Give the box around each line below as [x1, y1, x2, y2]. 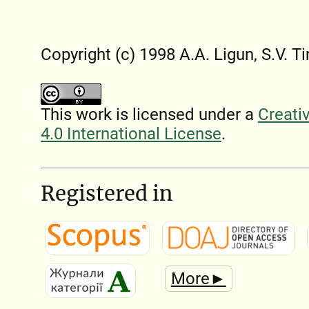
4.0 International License [40, 124, 221, 144]
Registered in [40, 180, 172, 206]
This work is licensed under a [40, 105, 258, 125]
